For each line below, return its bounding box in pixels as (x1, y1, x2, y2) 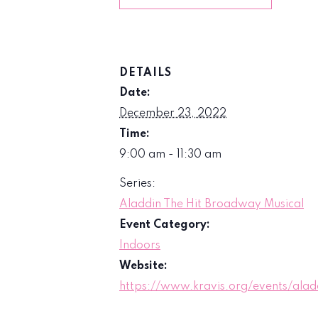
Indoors (119, 239, 160, 251)
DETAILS (119, 67, 172, 79)
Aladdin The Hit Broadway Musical (119, 198, 304, 210)
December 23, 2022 (119, 107, 226, 119)
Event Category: (119, 219, 210, 231)
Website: (119, 260, 168, 272)
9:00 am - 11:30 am (119, 148, 221, 160)
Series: (119, 177, 155, 190)
